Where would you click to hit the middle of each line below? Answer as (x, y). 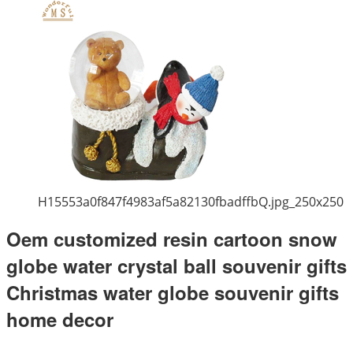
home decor (60, 320)
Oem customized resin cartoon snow (172, 239)
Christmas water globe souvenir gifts (173, 293)
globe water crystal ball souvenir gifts (176, 266)
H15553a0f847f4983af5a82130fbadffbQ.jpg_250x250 (191, 201)
